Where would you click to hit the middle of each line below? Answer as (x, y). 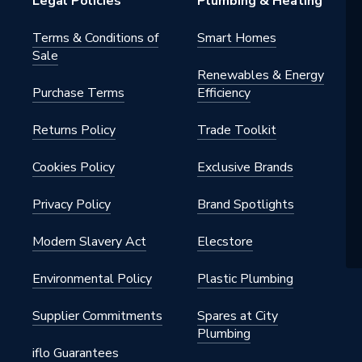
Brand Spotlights (246, 204)
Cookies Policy (74, 167)
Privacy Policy (72, 204)
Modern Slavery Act (89, 242)
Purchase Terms (78, 93)
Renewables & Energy (261, 75)
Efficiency (224, 93)
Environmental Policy (92, 279)
